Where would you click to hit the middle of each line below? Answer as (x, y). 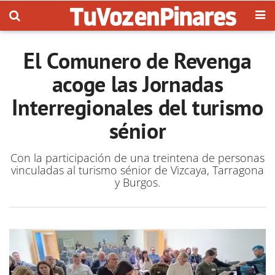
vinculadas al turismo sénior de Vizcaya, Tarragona (137, 170)
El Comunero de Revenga (137, 60)
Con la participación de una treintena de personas (137, 158)
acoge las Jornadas (137, 84)
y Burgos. (137, 182)
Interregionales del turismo (137, 107)
